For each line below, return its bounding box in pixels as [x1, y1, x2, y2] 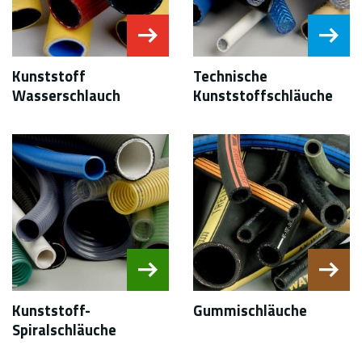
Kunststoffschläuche [193, 83, 333, 107]
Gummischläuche [193, 298, 307, 322]
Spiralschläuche [12, 318, 116, 341]
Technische [193, 64, 267, 87]
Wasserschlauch [12, 83, 120, 107]
